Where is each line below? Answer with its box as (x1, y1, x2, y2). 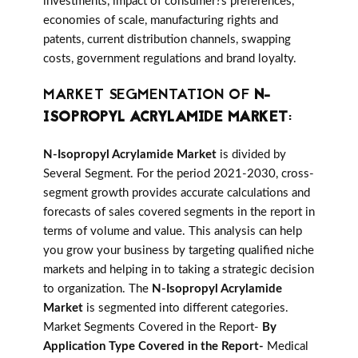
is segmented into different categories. (83, 302, 288, 315)
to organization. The (43, 283, 152, 296)
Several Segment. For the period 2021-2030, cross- (43, 168, 314, 181)
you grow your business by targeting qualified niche (43, 245, 314, 257)
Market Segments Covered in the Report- (43, 321, 262, 334)
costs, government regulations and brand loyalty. (43, 53, 296, 66)
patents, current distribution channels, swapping (43, 34, 291, 46)
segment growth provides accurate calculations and (43, 187, 310, 200)
